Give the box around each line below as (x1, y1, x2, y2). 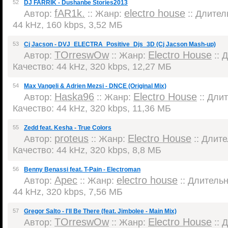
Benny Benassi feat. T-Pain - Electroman (24, 166, 140, 173)
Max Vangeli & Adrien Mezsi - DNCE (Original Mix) (24, 82, 166, 90)
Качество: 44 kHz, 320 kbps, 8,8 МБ (13, 145, 161, 155)
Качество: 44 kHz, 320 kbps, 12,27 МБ (13, 61, 172, 72)
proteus (54, 133, 89, 144)
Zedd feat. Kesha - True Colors (24, 124, 111, 131)
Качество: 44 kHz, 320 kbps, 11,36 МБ (13, 103, 171, 113)
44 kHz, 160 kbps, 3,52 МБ (13, 19, 123, 30)
